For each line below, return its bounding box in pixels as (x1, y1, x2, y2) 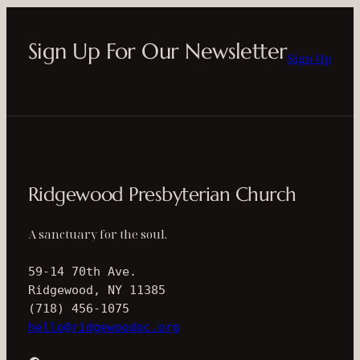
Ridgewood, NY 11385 (27, 283, 166, 297)
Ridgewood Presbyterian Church (27, 182, 297, 207)
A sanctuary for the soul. (27, 225, 167, 242)
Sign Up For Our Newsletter (27, 37, 288, 65)
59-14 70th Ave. (27, 264, 137, 278)
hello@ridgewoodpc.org (27, 320, 180, 333)
